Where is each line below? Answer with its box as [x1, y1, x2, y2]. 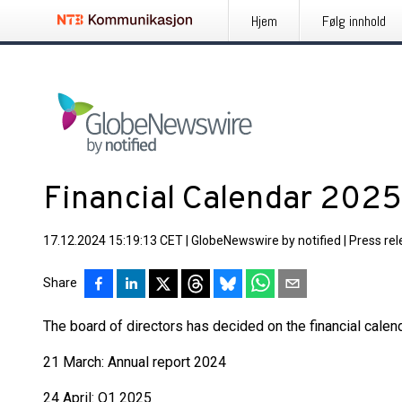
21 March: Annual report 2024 [43, 354, 226, 371]
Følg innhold [322, 12, 386, 31]
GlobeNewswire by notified [191, 233, 341, 248]
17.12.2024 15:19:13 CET [43, 233, 183, 248]
